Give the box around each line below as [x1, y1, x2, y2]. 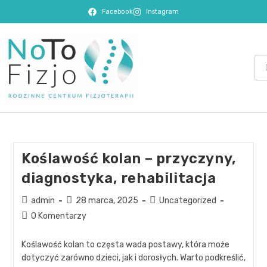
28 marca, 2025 [75, 195, 138, 206]
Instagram [146, 8, 179, 15]
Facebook [101, 8, 133, 15]
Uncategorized [159, 195, 216, 206]
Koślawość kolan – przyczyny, [21, 150, 237, 167]
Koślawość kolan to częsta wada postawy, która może [21, 240, 229, 250]
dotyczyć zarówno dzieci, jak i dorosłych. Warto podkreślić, [21, 253, 246, 263]
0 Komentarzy [30, 211, 86, 222]
